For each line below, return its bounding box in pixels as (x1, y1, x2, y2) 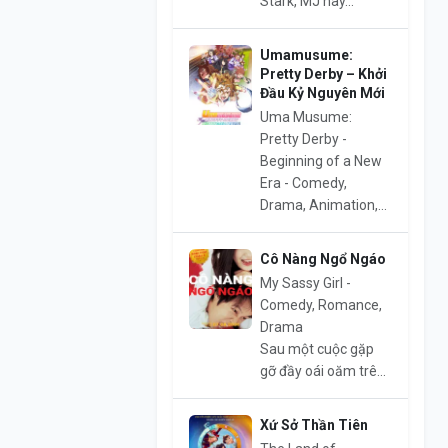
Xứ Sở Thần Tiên (259, 417, 368, 434)
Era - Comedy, (259, 175, 347, 192)
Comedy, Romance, (259, 297, 382, 314)
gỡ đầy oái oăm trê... (259, 363, 386, 380)
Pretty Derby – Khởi (259, 66, 387, 83)
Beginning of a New (259, 153, 382, 170)
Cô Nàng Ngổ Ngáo (259, 251, 386, 268)
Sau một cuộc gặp (259, 341, 374, 358)
